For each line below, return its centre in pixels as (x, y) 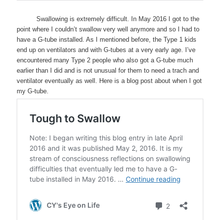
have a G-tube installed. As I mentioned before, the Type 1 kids (107, 40)
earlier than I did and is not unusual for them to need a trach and (108, 71)
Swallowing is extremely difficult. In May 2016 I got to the (118, 19)
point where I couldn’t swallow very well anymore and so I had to (108, 29)
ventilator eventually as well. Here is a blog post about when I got (110, 81)
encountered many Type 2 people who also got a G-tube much (105, 60)
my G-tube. (33, 91)
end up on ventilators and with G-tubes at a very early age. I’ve (106, 50)
